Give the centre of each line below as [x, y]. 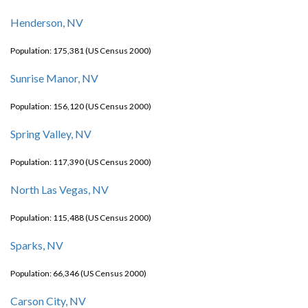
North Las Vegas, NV [59, 189]
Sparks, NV [37, 245]
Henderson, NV [47, 22]
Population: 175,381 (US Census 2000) [81, 51]
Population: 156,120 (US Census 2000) [81, 106]
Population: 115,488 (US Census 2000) [81, 218]
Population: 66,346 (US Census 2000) [78, 273]
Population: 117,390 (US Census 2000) [81, 162]
